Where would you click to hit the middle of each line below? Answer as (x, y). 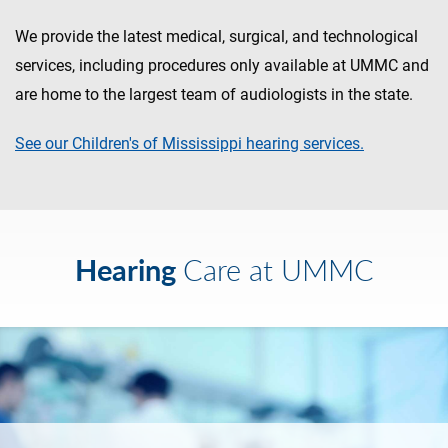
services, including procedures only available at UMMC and (222, 66)
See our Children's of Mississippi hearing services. (189, 144)
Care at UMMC (278, 270)
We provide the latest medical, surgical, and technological (216, 37)
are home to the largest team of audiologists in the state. (214, 95)
